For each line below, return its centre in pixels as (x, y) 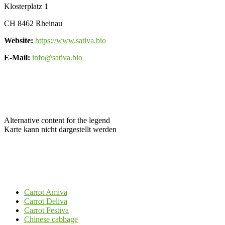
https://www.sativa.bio (70, 40)
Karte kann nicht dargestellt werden (60, 129)
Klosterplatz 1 (26, 6)
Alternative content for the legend (57, 120)
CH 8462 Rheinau (33, 23)
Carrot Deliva (46, 201)
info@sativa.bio (56, 58)
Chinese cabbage (51, 219)
